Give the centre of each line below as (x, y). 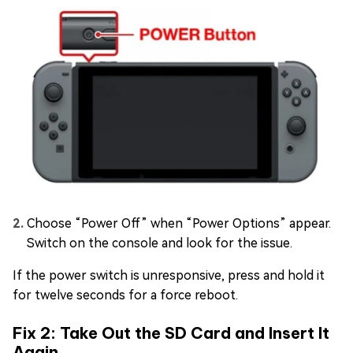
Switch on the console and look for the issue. (160, 243)
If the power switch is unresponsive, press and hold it (169, 275)
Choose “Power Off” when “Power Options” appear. (179, 223)
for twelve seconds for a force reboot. (125, 295)
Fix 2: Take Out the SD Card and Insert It (171, 333)
